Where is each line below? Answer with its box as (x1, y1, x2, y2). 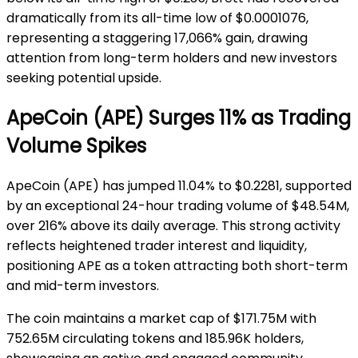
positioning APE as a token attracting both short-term (6, 257, 348, 276)
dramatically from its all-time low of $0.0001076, (6, 9, 308, 28)
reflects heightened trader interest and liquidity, (6, 237, 307, 256)
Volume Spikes (6, 133, 146, 160)
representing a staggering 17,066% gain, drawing (6, 29, 308, 48)
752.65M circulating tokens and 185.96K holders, (6, 329, 304, 348)
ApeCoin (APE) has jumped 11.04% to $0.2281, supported (6, 177, 352, 196)
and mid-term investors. (6, 276, 159, 296)
